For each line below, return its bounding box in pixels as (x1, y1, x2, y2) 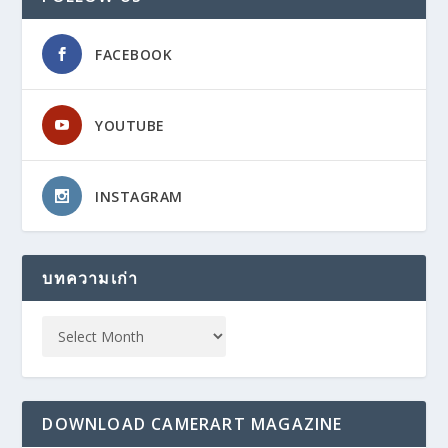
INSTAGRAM (95, 187, 183, 207)
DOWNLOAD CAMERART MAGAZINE (42, 413, 343, 436)
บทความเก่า (42, 267, 139, 290)
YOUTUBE (95, 116, 165, 136)
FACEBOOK (95, 45, 173, 65)
